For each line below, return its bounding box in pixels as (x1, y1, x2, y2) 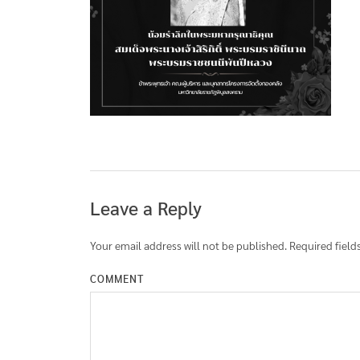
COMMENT (90, 272, 145, 286)
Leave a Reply (90, 195, 202, 220)
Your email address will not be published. (90, 238, 287, 253)
